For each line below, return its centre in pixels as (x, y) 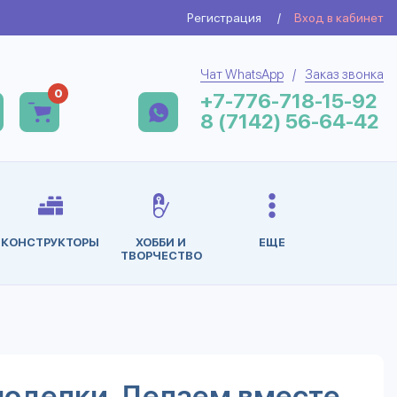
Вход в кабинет (339, 18)
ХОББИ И (161, 242)
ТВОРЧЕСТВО (161, 256)
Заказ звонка (344, 74)
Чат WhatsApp (242, 74)
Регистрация (224, 18)
